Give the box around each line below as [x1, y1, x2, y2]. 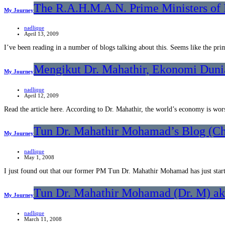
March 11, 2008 [24, 215, 62, 222]
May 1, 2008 [24, 154, 54, 161]
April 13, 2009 [24, 31, 59, 37]
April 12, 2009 [24, 92, 59, 99]
